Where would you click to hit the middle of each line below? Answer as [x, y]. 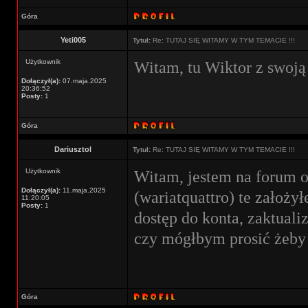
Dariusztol [73, 149]
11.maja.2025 [83, 190]
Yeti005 [73, 40]
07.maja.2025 [84, 81]
